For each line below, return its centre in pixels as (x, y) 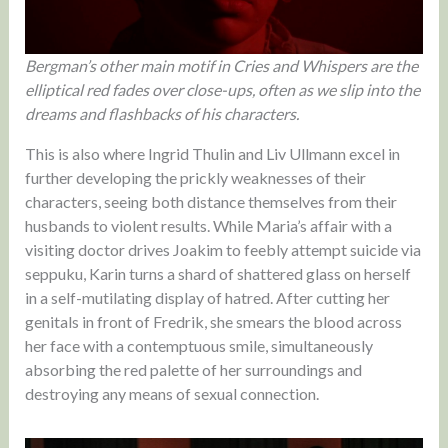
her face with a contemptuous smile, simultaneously (198, 346)
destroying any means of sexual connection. (171, 394)
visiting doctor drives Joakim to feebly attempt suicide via (222, 250)
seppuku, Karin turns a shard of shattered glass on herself (217, 274)
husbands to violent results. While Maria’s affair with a (208, 226)
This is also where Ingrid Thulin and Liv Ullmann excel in (212, 154)
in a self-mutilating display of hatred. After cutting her (207, 298)
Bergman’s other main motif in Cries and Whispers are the (221, 66)
